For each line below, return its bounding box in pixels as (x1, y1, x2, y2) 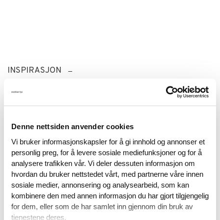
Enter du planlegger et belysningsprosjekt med (7, 162, 184, 173)
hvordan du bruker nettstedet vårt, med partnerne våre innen (11, 169, 203, 178)
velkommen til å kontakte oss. (7, 186, 116, 197)
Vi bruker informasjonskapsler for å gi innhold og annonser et (11, 137, 205, 146)
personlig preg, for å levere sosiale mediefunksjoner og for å (11, 148, 202, 157)
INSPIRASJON (7, 65, 61, 76)
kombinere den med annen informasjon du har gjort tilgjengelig (11, 191, 209, 200)
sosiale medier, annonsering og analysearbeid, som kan (11, 180, 189, 189)
